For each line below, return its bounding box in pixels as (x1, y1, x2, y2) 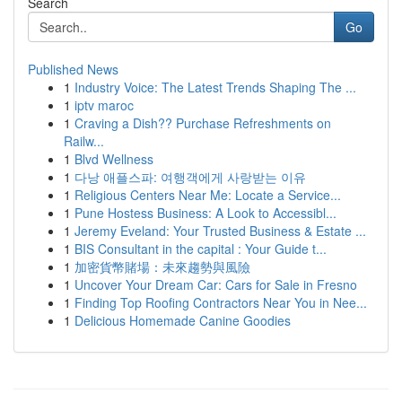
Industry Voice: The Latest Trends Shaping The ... (74, 78, 356, 96)
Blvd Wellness (74, 150, 153, 168)
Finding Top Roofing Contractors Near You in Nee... (74, 293, 367, 311)
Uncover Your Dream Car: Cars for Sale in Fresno (74, 275, 357, 293)
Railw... (64, 132, 104, 150)
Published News (28, 60, 118, 78)
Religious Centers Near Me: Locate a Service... (74, 186, 341, 204)
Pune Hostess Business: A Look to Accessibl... (74, 204, 336, 222)
